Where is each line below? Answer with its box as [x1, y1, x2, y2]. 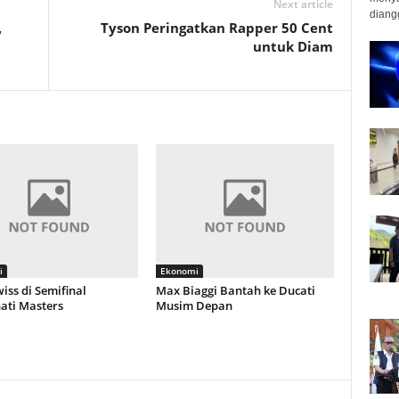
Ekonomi [159, 265, 199, 277]
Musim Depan [155, 297, 232, 313]
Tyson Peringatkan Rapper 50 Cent [100, 19, 333, 37]
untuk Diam [252, 37, 333, 55]
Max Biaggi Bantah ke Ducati [155, 282, 315, 298]
